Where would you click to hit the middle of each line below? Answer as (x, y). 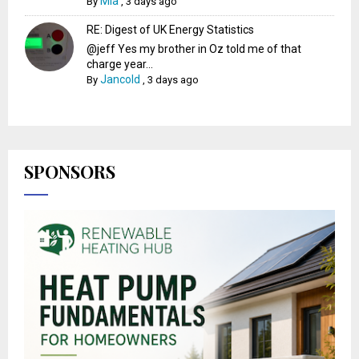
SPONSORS (70, 172)
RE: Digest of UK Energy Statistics (171, 30)
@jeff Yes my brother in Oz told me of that (194, 49)
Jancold (121, 80)
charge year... (120, 65)
